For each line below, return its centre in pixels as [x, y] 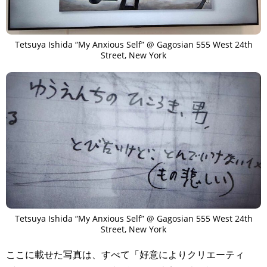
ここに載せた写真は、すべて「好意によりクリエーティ [125, 255]
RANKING [172, 201]
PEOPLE [124, 201]
